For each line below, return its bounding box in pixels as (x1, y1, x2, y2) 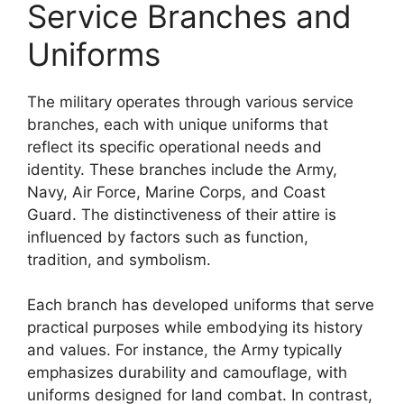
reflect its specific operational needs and (27, 137, 322, 156)
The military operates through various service (27, 92, 353, 111)
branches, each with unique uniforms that (27, 115, 328, 133)
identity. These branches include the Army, (27, 160, 337, 179)
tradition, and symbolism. (27, 250, 211, 269)
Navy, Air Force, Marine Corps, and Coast (27, 182, 326, 201)
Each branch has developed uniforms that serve (27, 296, 374, 314)
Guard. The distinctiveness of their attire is (27, 205, 336, 224)
